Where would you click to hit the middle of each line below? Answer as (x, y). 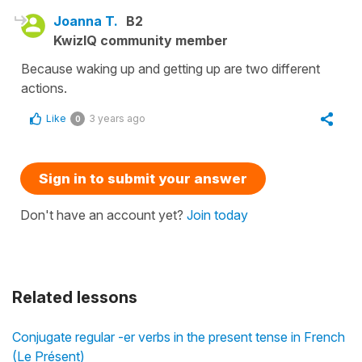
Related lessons (75, 298)
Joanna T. (86, 21)
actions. (44, 88)
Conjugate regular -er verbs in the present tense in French (179, 337)
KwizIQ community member (141, 41)
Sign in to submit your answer (143, 179)
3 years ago (117, 119)
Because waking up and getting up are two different (170, 69)
